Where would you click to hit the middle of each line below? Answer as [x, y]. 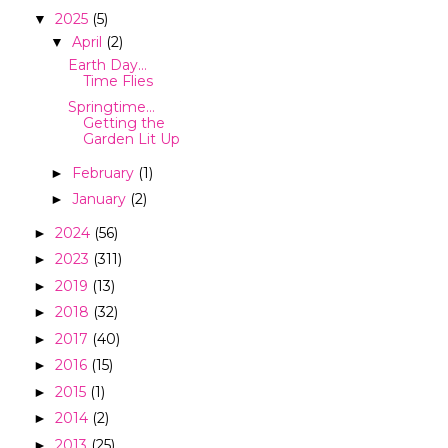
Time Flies [117, 80]
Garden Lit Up [131, 139]
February [104, 172]
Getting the [123, 123]
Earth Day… [107, 64]
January [100, 199]
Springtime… [111, 107]
